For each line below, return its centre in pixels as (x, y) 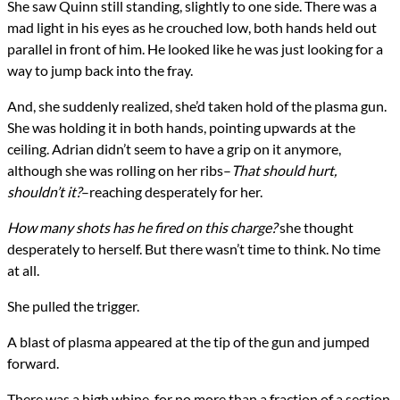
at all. (23, 271)
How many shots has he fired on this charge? (142, 228)
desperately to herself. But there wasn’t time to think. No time (194, 249)
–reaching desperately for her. (172, 192)
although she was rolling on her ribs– (119, 171)
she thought (315, 228)
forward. (33, 363)
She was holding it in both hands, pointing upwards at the (181, 128)
